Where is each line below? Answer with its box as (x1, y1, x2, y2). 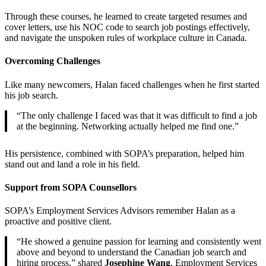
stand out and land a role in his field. (5, 159, 140, 169)
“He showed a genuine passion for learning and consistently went (17, 236, 261, 247)
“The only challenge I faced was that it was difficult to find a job (17, 110, 257, 121)
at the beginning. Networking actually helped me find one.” (17, 121, 239, 131)
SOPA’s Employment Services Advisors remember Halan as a (5, 205, 235, 216)
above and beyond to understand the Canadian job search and (17, 247, 246, 258)
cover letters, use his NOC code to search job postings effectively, (5, 22, 250, 33)
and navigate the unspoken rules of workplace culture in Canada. (5, 33, 247, 43)
